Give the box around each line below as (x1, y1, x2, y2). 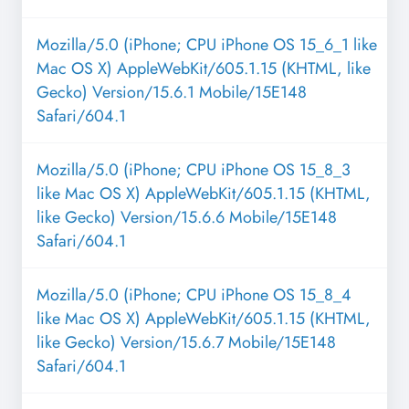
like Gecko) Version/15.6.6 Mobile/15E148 (37, 205, 337, 230)
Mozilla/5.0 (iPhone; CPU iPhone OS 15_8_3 (37, 158, 351, 183)
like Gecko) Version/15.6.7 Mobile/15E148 (37, 330, 336, 355)
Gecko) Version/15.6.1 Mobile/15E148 (37, 80, 307, 105)
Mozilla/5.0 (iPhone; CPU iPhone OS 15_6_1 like (37, 33, 377, 58)
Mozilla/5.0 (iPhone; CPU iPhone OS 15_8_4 (37, 283, 351, 308)
